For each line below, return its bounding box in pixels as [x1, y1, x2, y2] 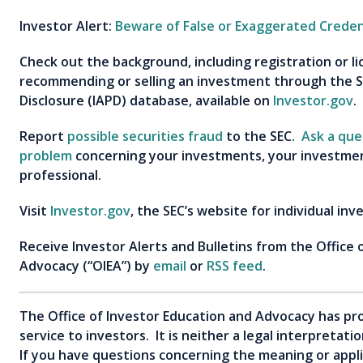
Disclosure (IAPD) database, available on [19, 91, 273, 109]
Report [19, 126, 67, 145]
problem [19, 146, 72, 164]
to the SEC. [223, 126, 301, 145]
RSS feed [207, 256, 263, 275]
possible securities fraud [67, 126, 223, 145]
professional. [19, 165, 101, 184]
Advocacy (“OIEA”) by [19, 256, 153, 275]
